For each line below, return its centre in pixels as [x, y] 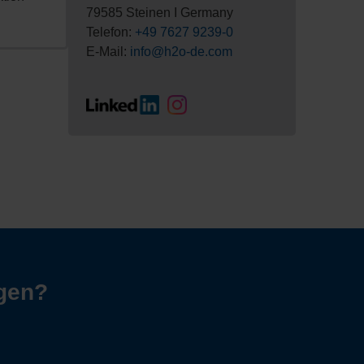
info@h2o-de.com [181, 52]
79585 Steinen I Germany [160, 13]
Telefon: [110, 32]
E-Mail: [108, 52]
